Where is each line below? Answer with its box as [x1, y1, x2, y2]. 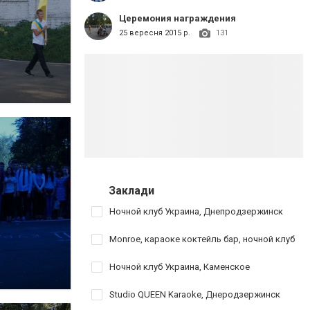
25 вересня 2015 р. [119, 28, 190, 38]
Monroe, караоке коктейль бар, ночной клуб [109, 233, 295, 244]
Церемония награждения [119, 13, 236, 24]
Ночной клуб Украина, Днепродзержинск [109, 206, 283, 217]
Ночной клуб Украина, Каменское [109, 261, 250, 272]
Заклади [109, 183, 154, 197]
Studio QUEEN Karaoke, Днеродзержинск [109, 289, 280, 300]
